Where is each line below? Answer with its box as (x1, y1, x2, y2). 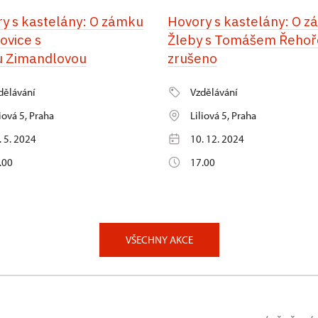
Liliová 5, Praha (190, 109, 256, 123)
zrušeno (168, 50, 217, 67)
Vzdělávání (190, 85, 238, 99)
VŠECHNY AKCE (125, 233, 193, 247)
